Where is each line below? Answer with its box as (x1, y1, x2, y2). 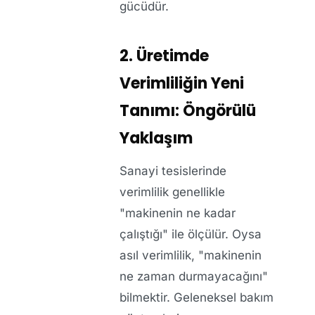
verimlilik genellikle (120, 184, 225, 199)
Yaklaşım (120, 127, 193, 149)
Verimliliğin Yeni (120, 72, 244, 94)
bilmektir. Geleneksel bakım (120, 290, 274, 304)
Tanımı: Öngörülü (120, 99, 256, 122)
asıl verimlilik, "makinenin (120, 247, 262, 262)
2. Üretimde (120, 44, 209, 67)
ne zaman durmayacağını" (120, 269, 268, 283)
